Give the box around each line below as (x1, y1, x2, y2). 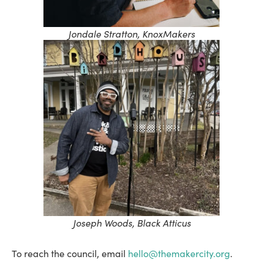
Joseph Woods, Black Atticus (72, 215, 191, 229)
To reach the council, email (12, 247, 128, 259)
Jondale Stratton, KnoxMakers (68, 26, 195, 40)
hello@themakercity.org (128, 247, 230, 259)
